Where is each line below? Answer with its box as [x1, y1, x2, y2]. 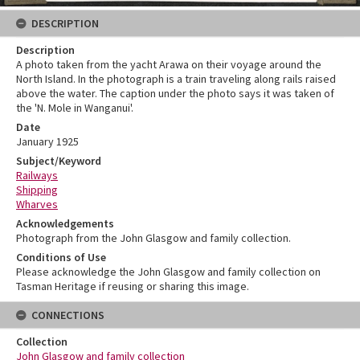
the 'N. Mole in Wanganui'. [16, 100, 133, 116]
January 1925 [16, 134, 79, 149]
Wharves [16, 197, 58, 212]
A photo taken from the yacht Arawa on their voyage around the [16, 57, 321, 72]
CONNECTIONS [31, 308, 104, 323]
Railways [16, 168, 58, 183]
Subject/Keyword [16, 153, 101, 169]
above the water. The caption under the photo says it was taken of [16, 86, 334, 101]
